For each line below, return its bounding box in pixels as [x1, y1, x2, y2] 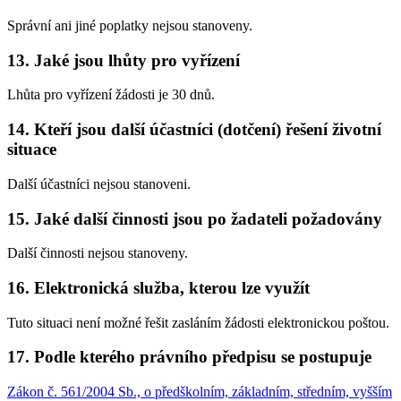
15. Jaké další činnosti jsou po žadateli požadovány [7, 209, 382, 228]
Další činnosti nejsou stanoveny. [7, 245, 188, 261]
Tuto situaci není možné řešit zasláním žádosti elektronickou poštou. [7, 314, 389, 330]
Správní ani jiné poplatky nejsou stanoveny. [7, 18, 252, 33]
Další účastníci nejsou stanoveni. [7, 175, 191, 192]
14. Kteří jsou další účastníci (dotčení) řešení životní [7, 120, 381, 140]
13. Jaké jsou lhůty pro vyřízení [7, 50, 240, 70]
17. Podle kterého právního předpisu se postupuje [7, 347, 371, 367]
